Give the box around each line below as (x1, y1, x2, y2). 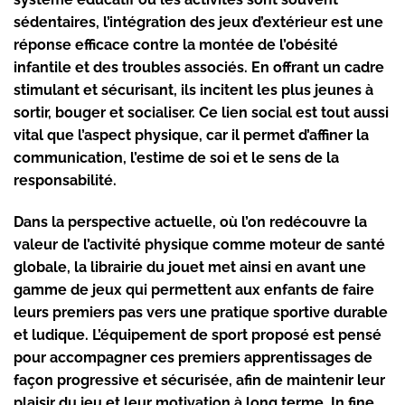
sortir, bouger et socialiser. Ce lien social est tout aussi (14, 104, 389, 121)
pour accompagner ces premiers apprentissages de (14, 348, 372, 366)
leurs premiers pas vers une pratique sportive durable (14, 303, 388, 321)
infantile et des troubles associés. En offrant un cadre (14, 59, 384, 76)
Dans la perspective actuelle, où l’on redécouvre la (14, 212, 367, 231)
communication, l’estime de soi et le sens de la (14, 149, 339, 166)
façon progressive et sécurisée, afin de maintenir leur (14, 371, 385, 389)
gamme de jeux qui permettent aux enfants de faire (14, 280, 374, 298)
